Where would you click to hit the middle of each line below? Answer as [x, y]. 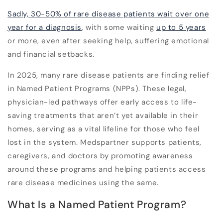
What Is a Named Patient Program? [97, 205]
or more [23, 41]
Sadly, [19, 14]
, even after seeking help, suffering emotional [123, 41]
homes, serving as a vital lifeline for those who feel [104, 129]
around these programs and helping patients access [107, 169]
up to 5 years [181, 27]
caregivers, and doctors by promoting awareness [100, 156]
